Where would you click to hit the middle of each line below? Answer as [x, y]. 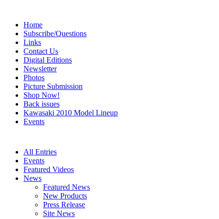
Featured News [66, 187]
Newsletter [40, 69]
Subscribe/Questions [55, 33]
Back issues [42, 104]
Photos [34, 77]
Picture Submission [53, 86]
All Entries [40, 152]
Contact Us [41, 51]
